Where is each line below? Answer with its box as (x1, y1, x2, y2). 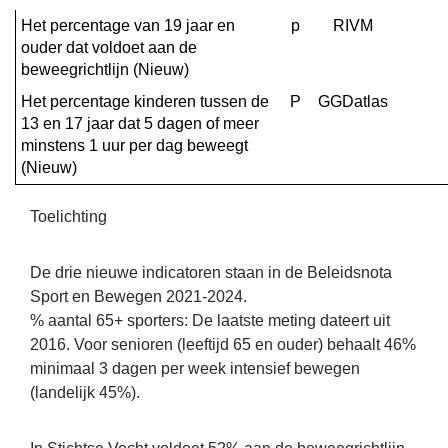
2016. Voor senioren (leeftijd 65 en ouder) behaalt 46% (30, 335, 416, 353)
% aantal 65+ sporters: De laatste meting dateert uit (30, 311, 390, 329)
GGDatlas (318, 92, 388, 110)
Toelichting (30, 207, 107, 225)
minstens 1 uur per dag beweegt (21, 136, 248, 154)
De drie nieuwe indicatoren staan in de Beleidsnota (30, 263, 392, 281)
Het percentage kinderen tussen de (21, 92, 269, 110)
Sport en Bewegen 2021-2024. (30, 287, 247, 305)
